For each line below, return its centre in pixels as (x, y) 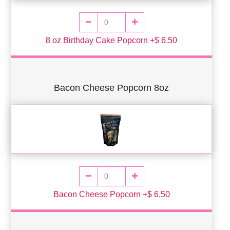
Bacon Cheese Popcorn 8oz (111, 88)
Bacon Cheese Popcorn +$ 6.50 (111, 194)
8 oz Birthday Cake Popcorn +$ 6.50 (111, 40)
